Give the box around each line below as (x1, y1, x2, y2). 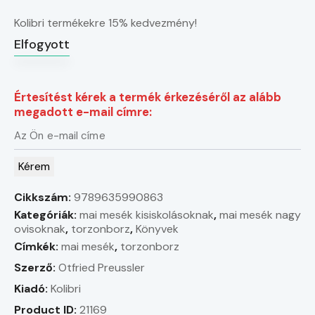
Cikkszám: (14, 189, 74, 205)
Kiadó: (14, 281, 51, 296)
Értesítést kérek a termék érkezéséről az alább (14, 89, 281, 105)
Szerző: (14, 259, 58, 275)
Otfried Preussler (58, 259, 145, 275)
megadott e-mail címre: (14, 103, 152, 120)
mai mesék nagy (219, 207, 301, 222)
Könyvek (136, 221, 179, 236)
